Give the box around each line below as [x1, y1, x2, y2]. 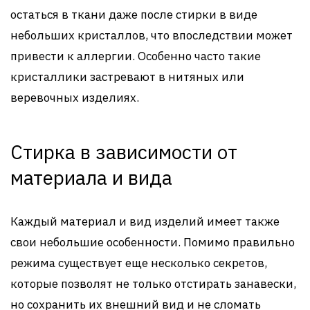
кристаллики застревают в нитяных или [10, 69, 244, 85]
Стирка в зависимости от [10, 139, 237, 165]
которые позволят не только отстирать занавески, [10, 276, 296, 292]
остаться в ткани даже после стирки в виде [10, 7, 257, 23]
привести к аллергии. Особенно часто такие [10, 48, 261, 64]
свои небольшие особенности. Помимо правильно [10, 235, 295, 250]
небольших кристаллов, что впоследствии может [10, 28, 293, 44]
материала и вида [10, 165, 172, 191]
